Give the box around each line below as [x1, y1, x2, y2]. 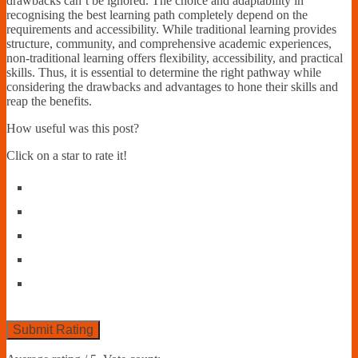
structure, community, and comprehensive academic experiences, [6, 36, 332, 50]
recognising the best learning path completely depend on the [6, 7, 308, 22]
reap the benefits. [6, 93, 92, 108]
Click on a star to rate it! [6, 148, 127, 162]
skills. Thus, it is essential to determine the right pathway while [6, 65, 321, 79]
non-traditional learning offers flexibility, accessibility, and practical [6, 50, 343, 65]
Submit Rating [13, 322, 93, 336]
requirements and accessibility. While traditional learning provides [6, 22, 336, 36]
